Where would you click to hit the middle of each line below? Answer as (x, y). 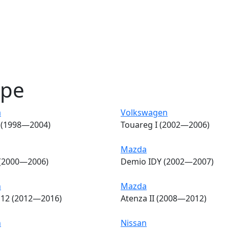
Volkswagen (144, 112)
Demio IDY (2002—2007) (167, 161)
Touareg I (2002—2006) (165, 124)
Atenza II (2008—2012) (164, 198)
